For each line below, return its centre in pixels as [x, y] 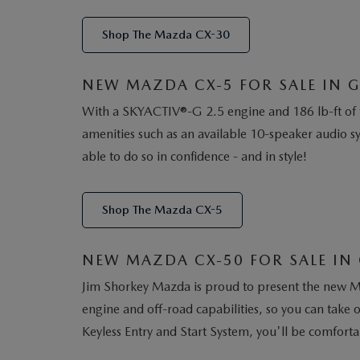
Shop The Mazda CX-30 [166, 35]
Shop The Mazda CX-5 [162, 210]
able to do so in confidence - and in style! [194, 156]
